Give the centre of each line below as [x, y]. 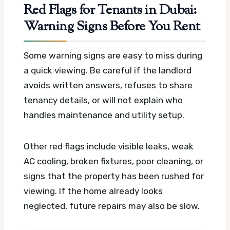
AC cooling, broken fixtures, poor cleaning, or [113, 161]
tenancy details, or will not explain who [103, 100]
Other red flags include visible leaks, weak [109, 146]
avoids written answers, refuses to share [108, 85]
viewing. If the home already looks [93, 191]
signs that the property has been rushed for [114, 176]
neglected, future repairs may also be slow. [112, 206]
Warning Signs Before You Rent [112, 27]
